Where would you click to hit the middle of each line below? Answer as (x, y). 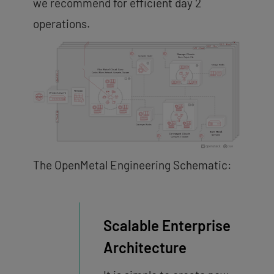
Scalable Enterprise (167, 226)
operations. (63, 23)
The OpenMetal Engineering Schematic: (132, 165)
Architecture (145, 248)
